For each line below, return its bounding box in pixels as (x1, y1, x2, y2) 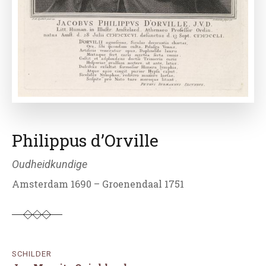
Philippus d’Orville (12, 129, 159, 152)
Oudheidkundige (12, 158, 87, 171)
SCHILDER (12, 249, 52, 259)
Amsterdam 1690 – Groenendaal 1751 (12, 178, 184, 191)
